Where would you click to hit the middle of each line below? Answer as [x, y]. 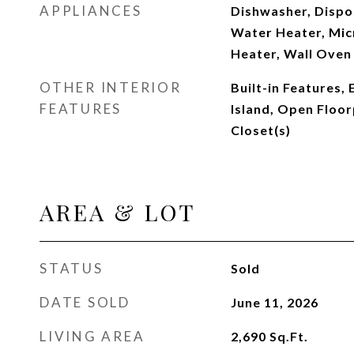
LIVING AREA [92, 336]
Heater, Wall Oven [291, 53]
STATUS [72, 268]
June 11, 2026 [274, 302]
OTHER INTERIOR [111, 87]
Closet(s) [260, 130]
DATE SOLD [85, 302]
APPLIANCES [91, 11]
